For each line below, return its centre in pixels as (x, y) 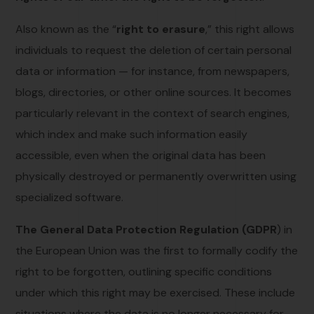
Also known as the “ (66, 29)
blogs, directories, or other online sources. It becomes (154, 92)
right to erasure (161, 29)
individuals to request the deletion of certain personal (154, 50)
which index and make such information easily (132, 134)
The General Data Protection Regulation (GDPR (146, 229)
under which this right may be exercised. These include (156, 292)
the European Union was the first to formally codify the (157, 250)
